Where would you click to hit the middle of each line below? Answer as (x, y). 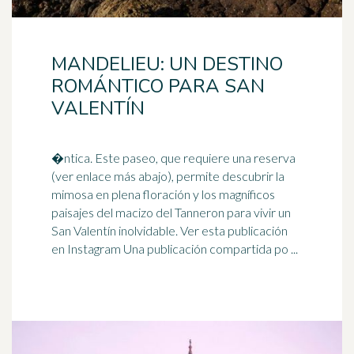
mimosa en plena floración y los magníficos (163, 194)
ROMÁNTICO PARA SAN (158, 86)
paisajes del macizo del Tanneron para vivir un (171, 212)
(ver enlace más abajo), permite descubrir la (168, 176)
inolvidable (147, 230)
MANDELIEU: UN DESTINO (167, 64)
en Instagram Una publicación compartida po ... (211, 249)
